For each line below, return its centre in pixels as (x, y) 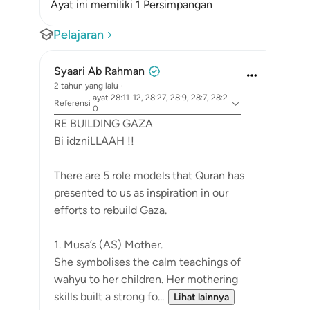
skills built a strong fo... (109, 297)
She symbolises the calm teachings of (147, 262)
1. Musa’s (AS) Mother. (108, 245)
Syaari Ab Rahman (99, 71)
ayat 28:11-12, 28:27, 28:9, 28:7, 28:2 (160, 98)
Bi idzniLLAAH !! (94, 141)
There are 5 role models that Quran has (149, 175)
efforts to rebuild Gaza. (112, 210)
